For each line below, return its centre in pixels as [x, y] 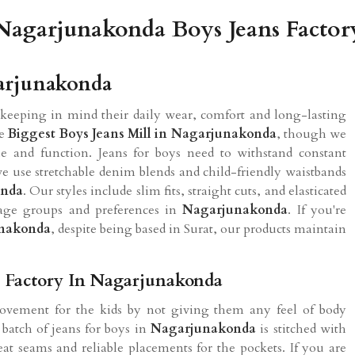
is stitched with [302, 328]
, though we [311, 134]
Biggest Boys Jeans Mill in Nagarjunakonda [142, 134]
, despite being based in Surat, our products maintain [198, 229]
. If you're [317, 210]
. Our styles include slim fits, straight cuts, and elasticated [185, 191]
